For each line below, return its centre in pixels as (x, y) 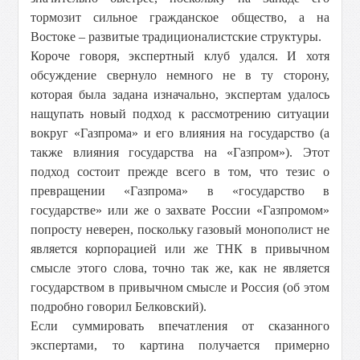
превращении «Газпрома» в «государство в (180, 191)
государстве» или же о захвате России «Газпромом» (180, 210)
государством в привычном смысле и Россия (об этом (180, 287)
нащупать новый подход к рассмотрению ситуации (180, 114)
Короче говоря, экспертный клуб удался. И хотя (180, 56)
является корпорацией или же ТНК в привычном (180, 249)
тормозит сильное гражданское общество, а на (180, 17)
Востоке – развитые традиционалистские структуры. (176, 37)
